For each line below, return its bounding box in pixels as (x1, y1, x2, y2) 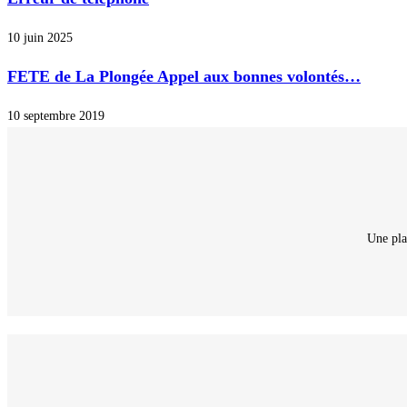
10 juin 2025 (7, 31, 73, 45)
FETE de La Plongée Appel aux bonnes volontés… (7, 67, 361, 86)
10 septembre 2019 (7, 109, 104, 124)
